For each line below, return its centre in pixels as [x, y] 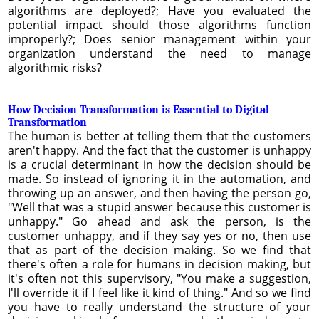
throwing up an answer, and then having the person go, [159, 193]
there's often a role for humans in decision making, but [159, 264]
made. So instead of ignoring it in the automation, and [159, 178]
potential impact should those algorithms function [159, 25]
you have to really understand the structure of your [159, 307]
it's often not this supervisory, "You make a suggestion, [159, 278]
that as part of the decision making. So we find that [159, 250]
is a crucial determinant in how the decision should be [159, 164]
